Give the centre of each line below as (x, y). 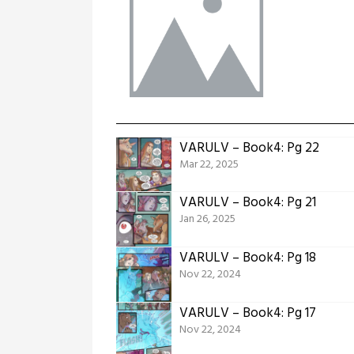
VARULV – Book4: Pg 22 (249, 148)
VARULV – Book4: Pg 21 (248, 202)
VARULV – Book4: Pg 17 (248, 313)
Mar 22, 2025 (209, 164)
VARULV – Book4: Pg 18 (248, 258)
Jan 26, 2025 (207, 219)
